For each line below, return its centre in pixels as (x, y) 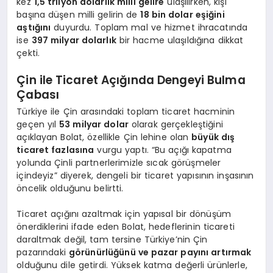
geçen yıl (38, 124)
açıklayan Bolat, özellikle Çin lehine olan (104, 137)
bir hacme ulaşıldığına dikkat (180, 40)
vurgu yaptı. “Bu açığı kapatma (163, 150)
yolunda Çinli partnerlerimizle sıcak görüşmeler (119, 162)
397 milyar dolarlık (74, 40)
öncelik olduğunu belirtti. (70, 188)
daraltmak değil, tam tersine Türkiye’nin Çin (112, 239)
